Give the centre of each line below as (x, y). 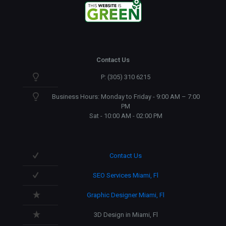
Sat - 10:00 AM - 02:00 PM (126, 116)
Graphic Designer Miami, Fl (126, 195)
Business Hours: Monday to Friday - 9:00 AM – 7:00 (126, 97)
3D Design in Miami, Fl (126, 215)
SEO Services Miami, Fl (126, 175)
